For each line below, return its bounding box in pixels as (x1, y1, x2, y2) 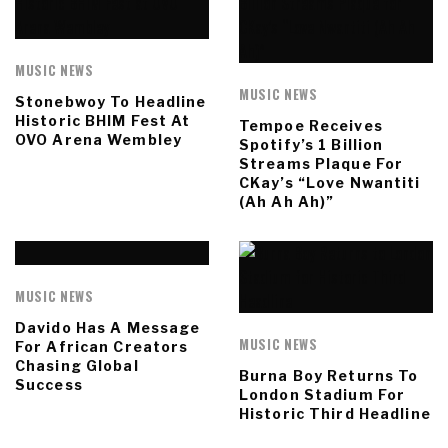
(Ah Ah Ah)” (239, 193, 335, 211)
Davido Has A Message (15, 319, 201, 337)
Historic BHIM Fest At (15, 112, 191, 130)
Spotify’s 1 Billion (239, 136, 384, 154)
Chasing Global (15, 357, 139, 375)
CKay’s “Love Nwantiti (239, 174, 421, 192)
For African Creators (15, 338, 189, 356)
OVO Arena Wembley (15, 131, 183, 149)
